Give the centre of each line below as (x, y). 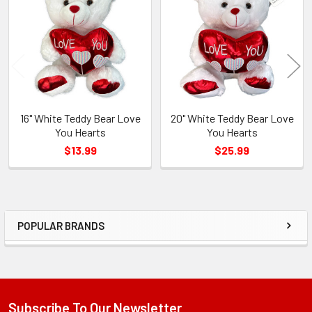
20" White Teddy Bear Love (232, 118)
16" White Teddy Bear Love (80, 118)
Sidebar (52, 239)
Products (39, 17)
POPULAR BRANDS (61, 225)
